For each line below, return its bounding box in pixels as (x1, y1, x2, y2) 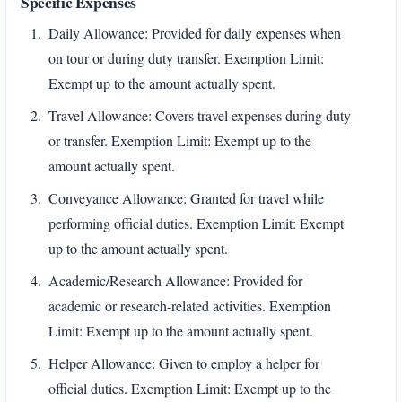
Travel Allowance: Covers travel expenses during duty (48, 106, 351, 126)
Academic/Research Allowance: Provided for (48, 271, 302, 291)
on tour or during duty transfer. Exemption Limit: (48, 48, 324, 68)
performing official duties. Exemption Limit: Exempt (48, 214, 344, 233)
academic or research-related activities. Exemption (48, 296, 331, 316)
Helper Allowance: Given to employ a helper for (48, 354, 319, 373)
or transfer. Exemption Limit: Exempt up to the (48, 131, 311, 151)
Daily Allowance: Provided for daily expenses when (48, 23, 341, 43)
